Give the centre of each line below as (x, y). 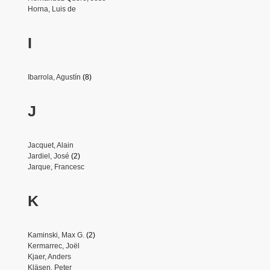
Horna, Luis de (52, 9)
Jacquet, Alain (50, 145)
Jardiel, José (48, 156)
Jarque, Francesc (56, 167)
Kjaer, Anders (49, 256)
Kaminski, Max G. (56, 235)
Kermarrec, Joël (53, 246)
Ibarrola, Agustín (54, 77)
